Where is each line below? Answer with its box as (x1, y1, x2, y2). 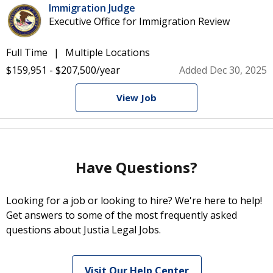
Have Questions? (76, 157, 197, 177)
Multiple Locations (65, 46, 150, 59)
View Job (116, 91, 157, 104)
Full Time (6, 46, 48, 59)
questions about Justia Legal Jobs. (6, 223, 161, 236)
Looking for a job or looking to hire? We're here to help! (6, 194, 262, 207)
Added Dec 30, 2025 (179, 63, 267, 77)
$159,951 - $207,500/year (6, 63, 120, 77)
